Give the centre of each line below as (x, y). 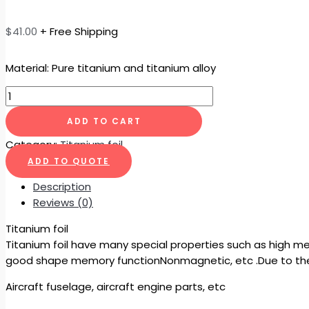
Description (62, 186)
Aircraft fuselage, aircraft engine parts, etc (116, 286)
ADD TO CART (104, 121)
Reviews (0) (63, 202)
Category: (33, 144)
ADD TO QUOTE (69, 161)
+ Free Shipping (79, 31)
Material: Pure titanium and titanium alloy (111, 68)
